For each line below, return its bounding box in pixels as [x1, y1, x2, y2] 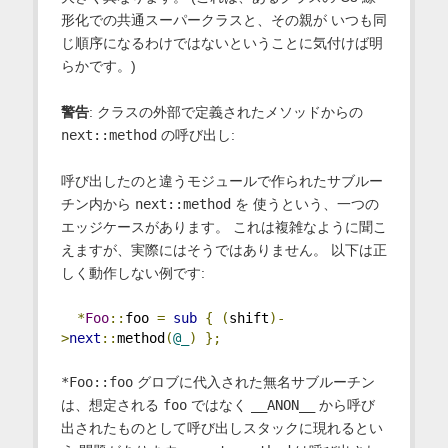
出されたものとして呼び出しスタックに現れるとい [60, 419, 383, 436]
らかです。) [60, 57, 136, 74]
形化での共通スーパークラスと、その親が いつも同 [60, 11, 387, 28]
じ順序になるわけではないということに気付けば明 [60, 34, 383, 51]
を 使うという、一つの [230, 195, 379, 212]
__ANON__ [250, 396, 315, 413]
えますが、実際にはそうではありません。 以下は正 [60, 241, 387, 258]
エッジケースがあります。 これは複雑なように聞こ [60, 218, 387, 235]
